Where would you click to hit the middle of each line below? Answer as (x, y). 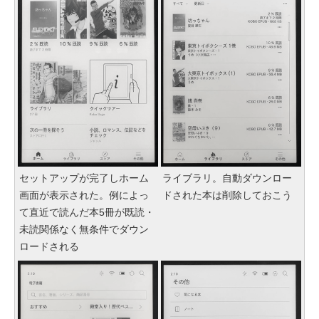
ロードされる (49, 246)
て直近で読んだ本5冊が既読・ (87, 212)
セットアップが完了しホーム (84, 178)
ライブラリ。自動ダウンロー (227, 178)
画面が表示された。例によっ (84, 195)
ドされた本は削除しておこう (227, 195)
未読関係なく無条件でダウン (84, 229)
